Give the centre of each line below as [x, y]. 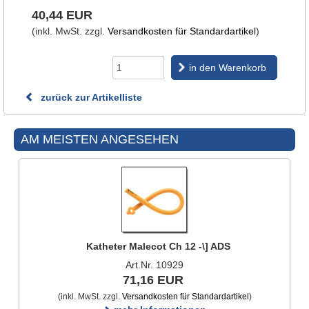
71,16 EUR [153, 280]
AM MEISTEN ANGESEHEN [100, 139]
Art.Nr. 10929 [154, 265]
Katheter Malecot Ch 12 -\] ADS [158, 246]
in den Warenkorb [228, 68]
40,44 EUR [62, 15]
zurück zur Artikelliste [90, 97]
